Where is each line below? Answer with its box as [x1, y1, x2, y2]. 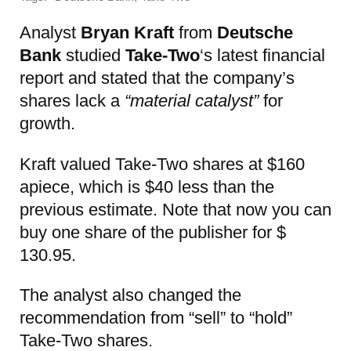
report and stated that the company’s [20, 68, 295, 89]
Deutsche [217, 23, 293, 43]
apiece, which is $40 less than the [20, 176, 274, 197]
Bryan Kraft [81, 23, 174, 43]
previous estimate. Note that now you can [20, 199, 331, 219]
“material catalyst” [125, 91, 259, 111]
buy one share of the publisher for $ [20, 222, 286, 242]
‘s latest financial [200, 45, 325, 66]
